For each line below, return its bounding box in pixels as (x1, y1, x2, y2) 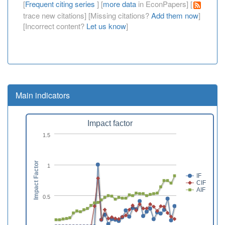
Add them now (151, 10, 198, 21)
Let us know (86, 20, 126, 31)
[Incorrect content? (23, 20, 86, 31)
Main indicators (16, 89, 70, 101)
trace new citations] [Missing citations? (23, 10, 151, 21)
